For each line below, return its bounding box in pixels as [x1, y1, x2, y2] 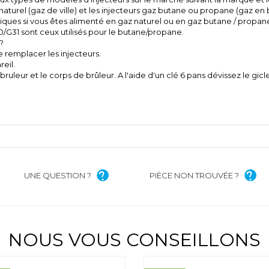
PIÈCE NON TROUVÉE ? [150, 171, 239, 181]
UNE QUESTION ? [23, 171, 91, 181]
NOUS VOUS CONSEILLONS [8, 229, 261, 252]
